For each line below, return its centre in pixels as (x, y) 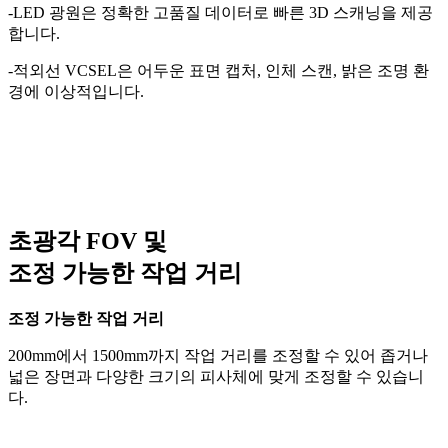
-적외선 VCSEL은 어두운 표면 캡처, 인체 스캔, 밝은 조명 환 (218, 70)
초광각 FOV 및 (87, 240)
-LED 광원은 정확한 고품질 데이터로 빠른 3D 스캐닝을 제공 (220, 12)
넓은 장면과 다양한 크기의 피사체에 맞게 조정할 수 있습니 (216, 376)
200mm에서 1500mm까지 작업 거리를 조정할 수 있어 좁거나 (218, 355)
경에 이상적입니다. (76, 91)
